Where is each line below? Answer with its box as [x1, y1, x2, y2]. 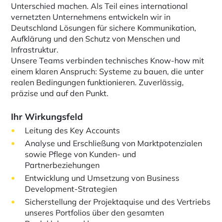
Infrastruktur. [11, 45, 59, 55]
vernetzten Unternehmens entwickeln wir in [11, 12, 171, 22]
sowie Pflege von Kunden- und [25, 149, 137, 159]
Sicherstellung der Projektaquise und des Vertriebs [25, 197, 211, 207]
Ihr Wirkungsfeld [11, 111, 83, 122]
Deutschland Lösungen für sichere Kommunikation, [11, 23, 197, 33]
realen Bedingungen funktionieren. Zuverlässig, [11, 77, 184, 87]
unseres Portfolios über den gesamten [25, 208, 165, 218]
